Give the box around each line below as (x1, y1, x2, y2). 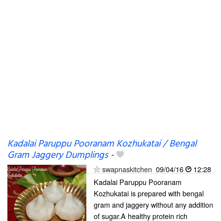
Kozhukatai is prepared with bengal (94, 188, 204, 198)
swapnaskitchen (102, 164, 152, 174)
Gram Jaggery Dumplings (7, 148, 108, 163)
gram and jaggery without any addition (94, 199, 213, 210)
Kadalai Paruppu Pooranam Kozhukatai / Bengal (7, 137, 196, 151)
